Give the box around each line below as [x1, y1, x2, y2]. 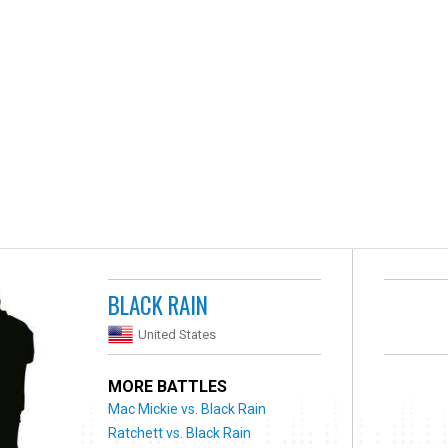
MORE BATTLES [108, 376, 228, 396]
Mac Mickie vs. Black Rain [108, 400, 267, 417]
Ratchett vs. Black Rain [108, 424, 252, 441]
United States [138, 326, 217, 342]
